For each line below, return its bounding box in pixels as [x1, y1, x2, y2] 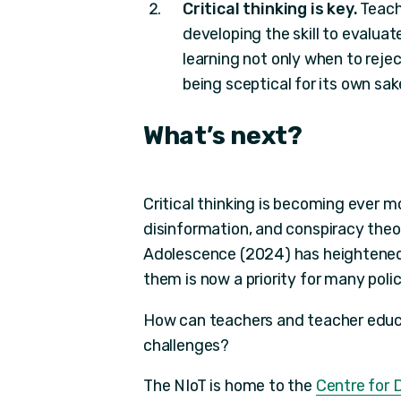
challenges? [143, 335, 230, 354]
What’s [143, 120, 226, 150]
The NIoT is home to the [143, 376, 316, 396]
